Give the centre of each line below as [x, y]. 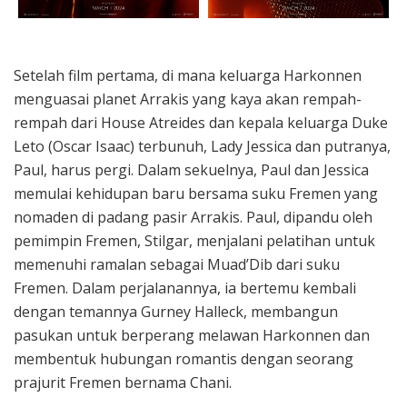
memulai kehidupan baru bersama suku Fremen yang [196, 193]
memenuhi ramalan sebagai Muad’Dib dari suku [177, 264]
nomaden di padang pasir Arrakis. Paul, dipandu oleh [193, 217]
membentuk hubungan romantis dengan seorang [184, 358]
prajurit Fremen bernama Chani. [123, 382]
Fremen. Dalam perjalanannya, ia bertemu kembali [185, 288]
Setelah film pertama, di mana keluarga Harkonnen [188, 75]
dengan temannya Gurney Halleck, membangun [176, 311]
